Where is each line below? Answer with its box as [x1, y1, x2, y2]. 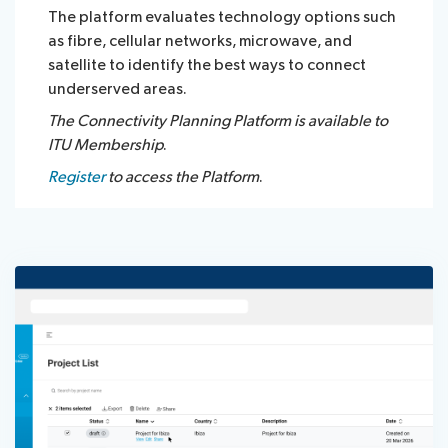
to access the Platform [108, 167, 260, 187]
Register [48, 167, 109, 187]
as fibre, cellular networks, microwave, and [48, 31, 353, 51]
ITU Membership [48, 135, 164, 155]
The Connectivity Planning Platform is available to [48, 111, 389, 131]
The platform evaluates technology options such [48, 7, 397, 27]
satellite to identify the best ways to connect [48, 55, 367, 75]
